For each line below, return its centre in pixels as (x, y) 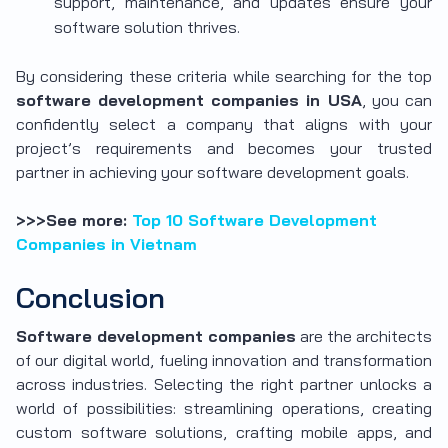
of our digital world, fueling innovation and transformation (224, 360)
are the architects (364, 336)
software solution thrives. (147, 27)
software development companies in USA (189, 100)
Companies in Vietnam (106, 244)
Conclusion (90, 298)
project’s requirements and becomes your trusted (224, 148)
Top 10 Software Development (254, 220)
